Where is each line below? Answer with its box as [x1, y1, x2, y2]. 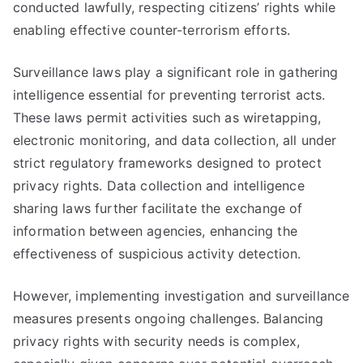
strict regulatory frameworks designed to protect [13, 155, 322, 171]
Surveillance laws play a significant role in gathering [13, 64, 339, 80]
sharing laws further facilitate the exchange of [13, 200, 303, 216]
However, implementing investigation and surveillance [13, 288, 350, 304]
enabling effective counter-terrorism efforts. [13, 22, 291, 38]
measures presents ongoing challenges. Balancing [13, 310, 324, 327]
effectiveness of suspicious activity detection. [13, 246, 301, 262]
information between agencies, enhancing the [13, 223, 297, 239]
